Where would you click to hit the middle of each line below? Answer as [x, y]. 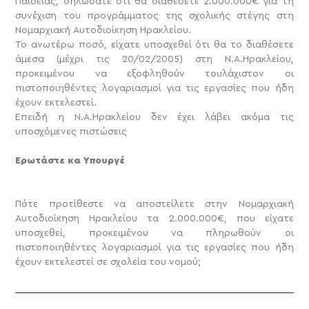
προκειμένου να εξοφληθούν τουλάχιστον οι [154, 73]
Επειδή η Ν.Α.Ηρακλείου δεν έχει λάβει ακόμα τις [154, 117]
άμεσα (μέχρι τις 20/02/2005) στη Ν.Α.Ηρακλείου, [154, 59]
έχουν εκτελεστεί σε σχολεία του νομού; [108, 262]
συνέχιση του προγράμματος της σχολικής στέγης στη [154, 16]
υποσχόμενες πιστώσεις [71, 131]
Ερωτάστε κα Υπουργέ [70, 160]
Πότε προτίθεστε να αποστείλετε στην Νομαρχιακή [154, 204]
